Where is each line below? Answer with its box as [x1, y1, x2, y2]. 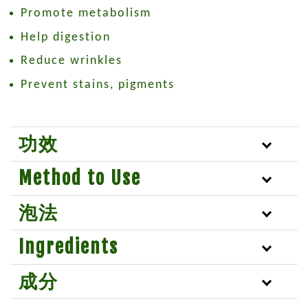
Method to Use [19, 166, 141, 190]
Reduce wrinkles [21, 54, 122, 67]
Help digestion [21, 30, 111, 44]
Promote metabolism [21, 7, 151, 20]
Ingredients [19, 234, 124, 258]
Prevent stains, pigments [21, 78, 175, 91]
